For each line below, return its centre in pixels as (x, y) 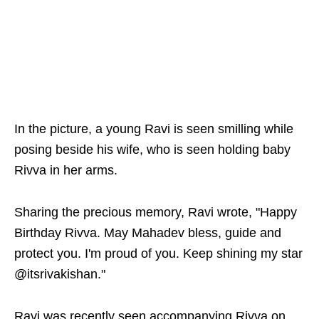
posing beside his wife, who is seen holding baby (152, 150)
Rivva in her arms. (66, 170)
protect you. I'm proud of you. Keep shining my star (158, 253)
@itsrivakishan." (60, 274)
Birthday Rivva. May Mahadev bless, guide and (148, 233)
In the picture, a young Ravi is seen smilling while (154, 129)
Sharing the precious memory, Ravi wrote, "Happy (156, 212)
